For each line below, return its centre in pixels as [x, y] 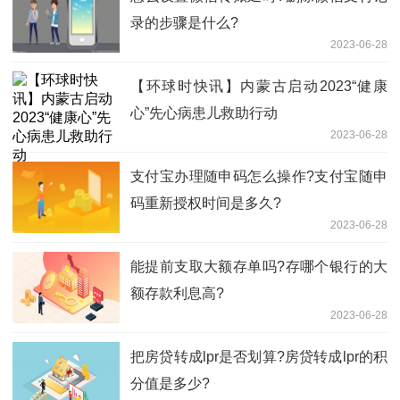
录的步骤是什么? [184, 22]
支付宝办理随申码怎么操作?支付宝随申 [259, 176]
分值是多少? [170, 383]
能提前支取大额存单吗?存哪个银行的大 [259, 266]
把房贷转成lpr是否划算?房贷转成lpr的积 [259, 356]
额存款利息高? [177, 293]
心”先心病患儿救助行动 [204, 112]
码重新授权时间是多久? [206, 203]
